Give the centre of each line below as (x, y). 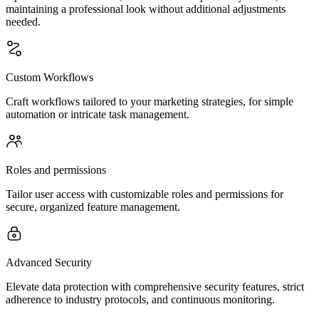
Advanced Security (49, 262)
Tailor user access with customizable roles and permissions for (145, 194)
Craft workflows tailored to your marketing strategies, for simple (150, 101)
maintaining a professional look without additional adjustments (146, 9)
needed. (23, 22)
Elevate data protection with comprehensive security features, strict (155, 287)
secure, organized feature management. (93, 207)
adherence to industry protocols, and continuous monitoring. (140, 299)
